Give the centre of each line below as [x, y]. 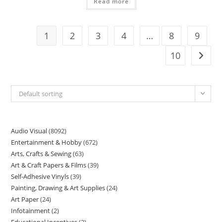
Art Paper [25, 199]
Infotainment [31, 211]
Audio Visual [29, 131]
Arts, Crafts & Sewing [41, 154]
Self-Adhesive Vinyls [40, 176]
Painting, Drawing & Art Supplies [58, 188]
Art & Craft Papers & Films [49, 165]
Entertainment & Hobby [47, 142]
